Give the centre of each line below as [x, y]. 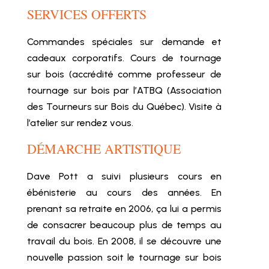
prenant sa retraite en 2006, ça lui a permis [124, 209]
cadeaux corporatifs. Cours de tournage [124, 58]
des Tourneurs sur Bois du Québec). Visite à [124, 107]
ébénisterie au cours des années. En [124, 192]
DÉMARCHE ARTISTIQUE [104, 149]
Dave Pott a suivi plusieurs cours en [124, 176]
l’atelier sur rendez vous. [80, 123]
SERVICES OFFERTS [86, 14]
